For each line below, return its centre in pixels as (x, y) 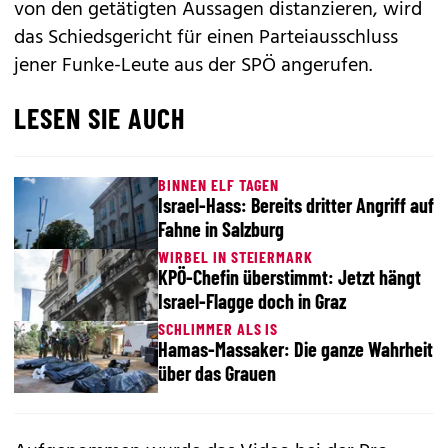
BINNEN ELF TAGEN (219, 184)
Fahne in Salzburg (221, 229)
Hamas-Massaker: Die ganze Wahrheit (295, 349)
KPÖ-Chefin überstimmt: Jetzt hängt (289, 277)
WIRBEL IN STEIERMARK (236, 256)
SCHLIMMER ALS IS (218, 328)
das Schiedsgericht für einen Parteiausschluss (206, 38)
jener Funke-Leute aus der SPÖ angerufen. (193, 66)
